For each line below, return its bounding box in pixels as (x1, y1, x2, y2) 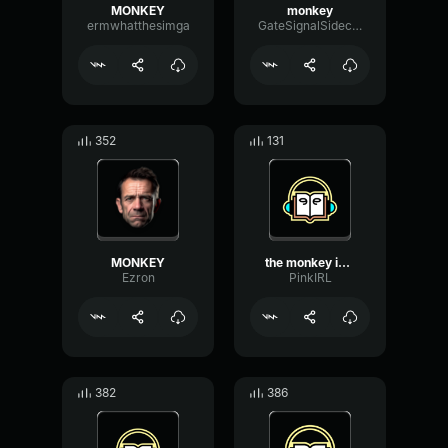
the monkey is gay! (338, 255, 350, 270)
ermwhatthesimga (86, 18, 190, 33)
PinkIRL (288, 270, 332, 285)
